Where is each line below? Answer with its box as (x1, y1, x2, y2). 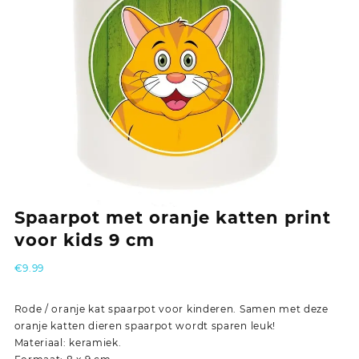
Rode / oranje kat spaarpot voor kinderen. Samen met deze (14, 302, 329, 315)
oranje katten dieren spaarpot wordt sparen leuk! (14, 319, 276, 332)
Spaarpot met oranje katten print (14, 207, 331, 228)
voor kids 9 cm (14, 229, 155, 250)
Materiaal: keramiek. (14, 336, 122, 349)
